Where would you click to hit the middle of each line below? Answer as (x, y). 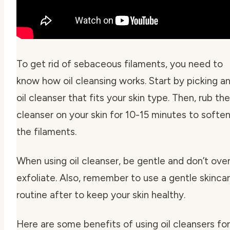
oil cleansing (90, 81)
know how (40, 81)
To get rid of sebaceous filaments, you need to (120, 64)
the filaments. (46, 132)
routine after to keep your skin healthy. (101, 195)
